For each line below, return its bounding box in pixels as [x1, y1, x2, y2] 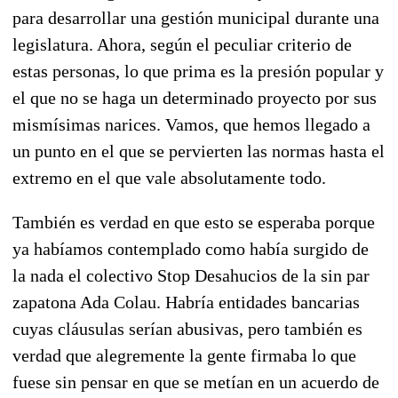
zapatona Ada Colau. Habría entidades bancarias [12, 291, 360, 312]
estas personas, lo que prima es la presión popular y [12, 60, 384, 81]
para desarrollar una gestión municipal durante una [12, 7, 379, 28]
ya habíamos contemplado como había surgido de [12, 238, 369, 259]
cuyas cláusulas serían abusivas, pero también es [12, 318, 362, 338]
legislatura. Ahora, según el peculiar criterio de [12, 34, 352, 54]
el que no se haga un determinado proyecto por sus [12, 87, 377, 107]
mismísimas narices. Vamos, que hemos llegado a [12, 114, 370, 134]
